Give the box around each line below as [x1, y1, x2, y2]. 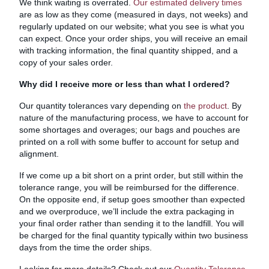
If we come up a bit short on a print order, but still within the [19, 170, 243, 180]
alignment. [19, 148, 59, 159]
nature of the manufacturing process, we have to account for [19, 112, 249, 122]
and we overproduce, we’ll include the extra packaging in [19, 206, 234, 216]
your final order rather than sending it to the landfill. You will [19, 218, 244, 228]
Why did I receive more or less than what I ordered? [19, 79, 230, 89]
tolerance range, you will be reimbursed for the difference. [19, 182, 239, 192]
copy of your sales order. [19, 57, 113, 67]
